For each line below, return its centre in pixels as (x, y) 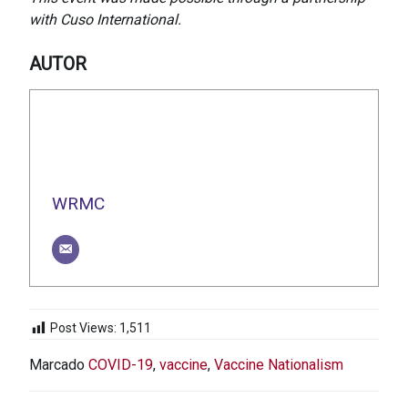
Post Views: (83, 328)
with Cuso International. (105, 20)
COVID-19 (121, 364)
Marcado (59, 364)
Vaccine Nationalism (279, 364)
